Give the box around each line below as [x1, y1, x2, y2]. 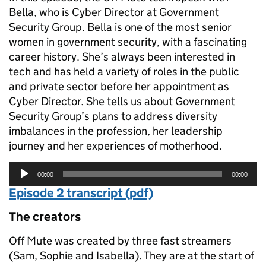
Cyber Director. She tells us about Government [9, 94, 235, 109]
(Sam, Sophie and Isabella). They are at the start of [9, 249, 254, 263]
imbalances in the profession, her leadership [9, 124, 223, 138]
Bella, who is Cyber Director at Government [9, 5, 219, 20]
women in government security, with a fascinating [9, 35, 247, 49]
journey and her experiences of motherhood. [9, 139, 222, 153]
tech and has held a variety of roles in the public [9, 65, 239, 79]
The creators [9, 209, 81, 225]
